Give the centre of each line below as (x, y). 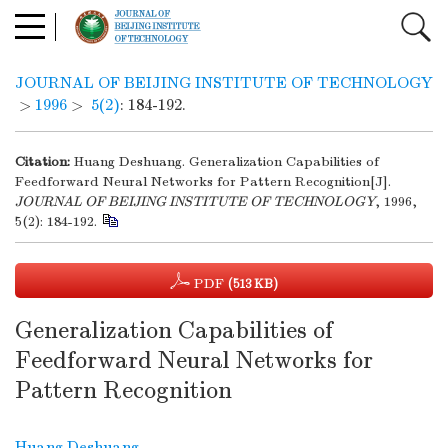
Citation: (42, 161)
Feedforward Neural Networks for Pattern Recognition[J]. (203, 181)
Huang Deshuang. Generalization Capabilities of (226, 161)
